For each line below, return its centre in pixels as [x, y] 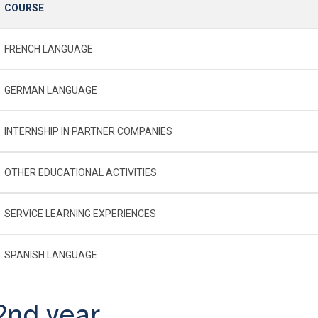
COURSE [24, 7]
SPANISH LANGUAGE [51, 254]
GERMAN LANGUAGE [51, 90]
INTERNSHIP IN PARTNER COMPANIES [88, 131]
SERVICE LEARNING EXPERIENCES [80, 213]
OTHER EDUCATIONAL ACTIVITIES [81, 172]
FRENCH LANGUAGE [49, 49]
